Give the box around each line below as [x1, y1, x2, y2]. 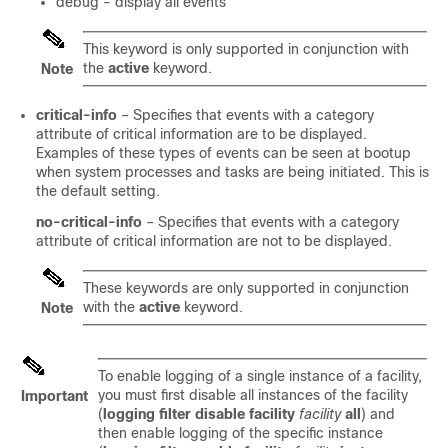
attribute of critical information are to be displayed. [36, 126, 367, 142]
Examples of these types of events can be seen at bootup [36, 145, 411, 161]
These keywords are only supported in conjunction [83, 280, 409, 296]
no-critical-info [36, 214, 146, 230]
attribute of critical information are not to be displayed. [36, 233, 392, 249]
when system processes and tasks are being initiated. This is [36, 164, 429, 180]
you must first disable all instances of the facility [98, 387, 408, 403]
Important [21, 388, 88, 404]
